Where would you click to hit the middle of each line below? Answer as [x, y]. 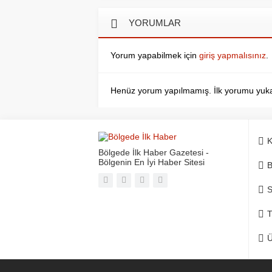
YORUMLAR [155, 22]
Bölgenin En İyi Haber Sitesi [151, 162]
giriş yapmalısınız [233, 55]
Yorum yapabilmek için [155, 55]
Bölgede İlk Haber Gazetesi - [154, 152]
